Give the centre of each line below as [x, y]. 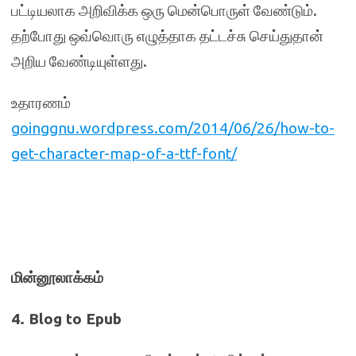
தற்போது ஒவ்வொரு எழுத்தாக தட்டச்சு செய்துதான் [167, 36]
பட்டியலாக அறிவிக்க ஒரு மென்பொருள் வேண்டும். [164, 10]
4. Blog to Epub [66, 319]
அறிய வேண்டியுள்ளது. [79, 61]
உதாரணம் [41, 103]
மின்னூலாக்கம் [57, 277]
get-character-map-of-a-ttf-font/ [124, 153]
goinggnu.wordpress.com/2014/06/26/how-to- [173, 128]
